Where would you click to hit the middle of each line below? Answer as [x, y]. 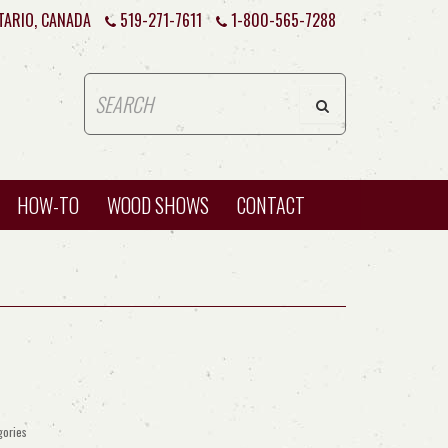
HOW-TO [48, 205]
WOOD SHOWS [158, 205]
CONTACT [271, 205]
